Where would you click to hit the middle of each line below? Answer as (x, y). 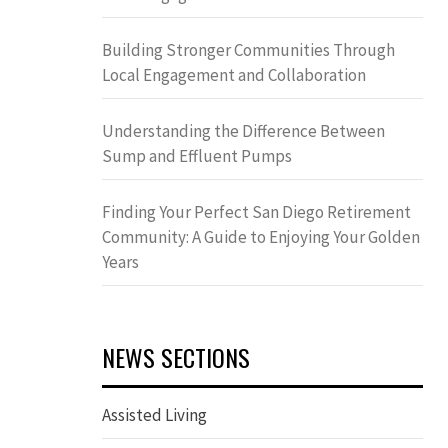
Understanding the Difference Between (243, 131)
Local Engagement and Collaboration (234, 75)
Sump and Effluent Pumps (197, 156)
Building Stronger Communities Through (248, 50)
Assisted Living (154, 415)
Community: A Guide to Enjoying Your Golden (261, 237)
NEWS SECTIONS (176, 357)
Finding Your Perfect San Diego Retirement (256, 212)
